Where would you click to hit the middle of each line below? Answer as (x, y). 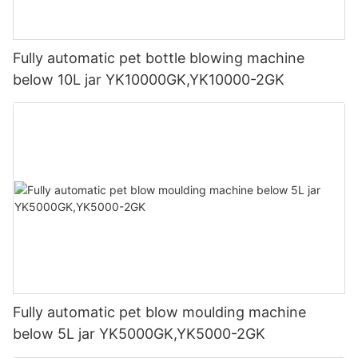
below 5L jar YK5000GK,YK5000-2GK (139, 334)
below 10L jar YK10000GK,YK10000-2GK (149, 79)
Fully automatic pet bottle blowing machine (159, 58)
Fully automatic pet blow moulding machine (159, 312)
